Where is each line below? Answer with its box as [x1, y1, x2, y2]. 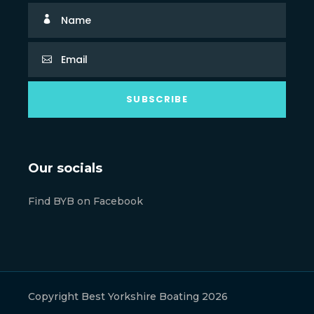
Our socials [28, 161, 102, 177]
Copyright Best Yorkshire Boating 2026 [28, 290, 228, 303]
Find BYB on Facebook [28, 195, 143, 208]
